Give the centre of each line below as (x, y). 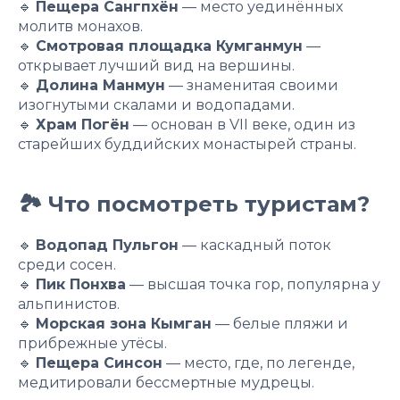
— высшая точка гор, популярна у (253, 284)
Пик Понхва (81, 284)
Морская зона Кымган (124, 323)
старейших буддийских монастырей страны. (187, 144)
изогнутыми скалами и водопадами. (156, 104)
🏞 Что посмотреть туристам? (194, 204)
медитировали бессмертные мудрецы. (166, 382)
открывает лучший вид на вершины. (156, 65)
